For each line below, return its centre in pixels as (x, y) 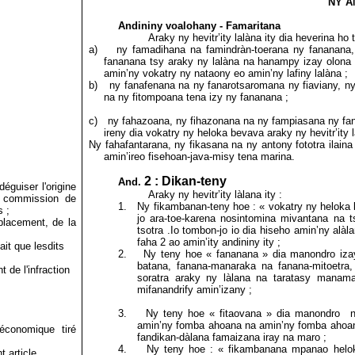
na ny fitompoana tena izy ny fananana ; (196, 97)
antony (277, 145)
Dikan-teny (194, 181)
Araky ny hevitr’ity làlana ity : (216, 195)
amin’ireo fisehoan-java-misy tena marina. (199, 157)
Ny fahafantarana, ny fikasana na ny (175, 145)
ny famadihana (151, 50)
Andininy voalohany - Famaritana (199, 26)
